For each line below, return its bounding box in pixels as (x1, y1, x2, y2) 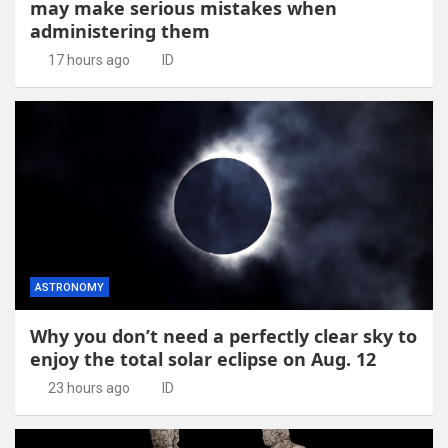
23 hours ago (47, 379, 130, 396)
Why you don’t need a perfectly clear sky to (30, 323, 417, 348)
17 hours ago (47, 51, 130, 68)
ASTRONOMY (35, 280, 104, 294)
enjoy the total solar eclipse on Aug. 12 (30, 346, 376, 371)
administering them (30, 18, 210, 43)
